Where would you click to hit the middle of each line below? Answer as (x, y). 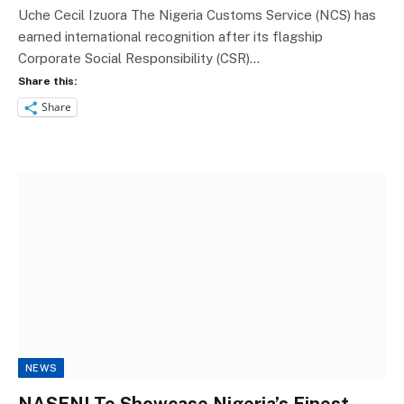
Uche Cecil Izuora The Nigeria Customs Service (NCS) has (197, 14)
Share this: (47, 81)
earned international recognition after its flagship (170, 36)
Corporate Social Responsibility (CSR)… (139, 58)
